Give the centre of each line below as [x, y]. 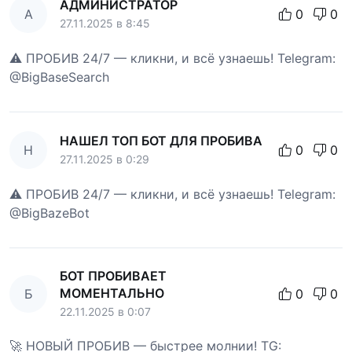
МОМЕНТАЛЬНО [112, 293]
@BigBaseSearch [59, 77]
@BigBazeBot [49, 213]
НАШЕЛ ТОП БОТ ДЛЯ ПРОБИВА [161, 141]
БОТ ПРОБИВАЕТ [113, 276]
